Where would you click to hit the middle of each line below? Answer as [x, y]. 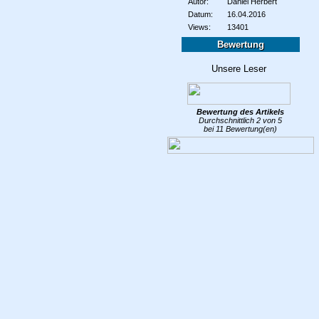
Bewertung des [226, 112]
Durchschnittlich [228, 120]
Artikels [270, 112]
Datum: [200, 14]
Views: [199, 27]
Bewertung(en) [250, 129]
